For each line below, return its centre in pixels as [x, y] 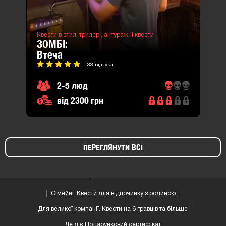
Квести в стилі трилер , [70, 35]
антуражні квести [129, 35]
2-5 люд [72, 85]
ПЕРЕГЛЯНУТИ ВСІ [113, 147]
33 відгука [100, 65]
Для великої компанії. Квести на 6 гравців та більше [113, 209]
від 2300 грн [80, 100]
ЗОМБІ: [52, 44]
